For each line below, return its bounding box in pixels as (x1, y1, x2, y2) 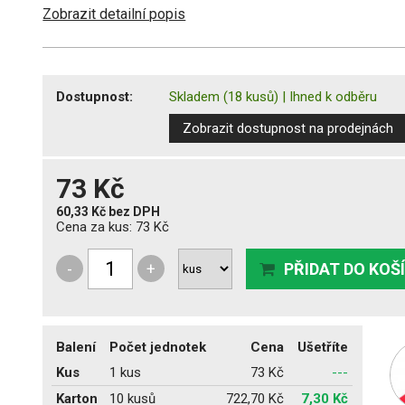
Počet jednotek (109, 338, 207, 355)
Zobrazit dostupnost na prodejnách (183, 119, 394, 137)
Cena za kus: (56, 218, 137, 235)
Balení (56, 338, 97, 355)
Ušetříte (297, 338, 349, 355)
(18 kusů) (223, 88, 279, 105)
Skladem (169, 88, 221, 105)
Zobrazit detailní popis (42, 5, 186, 23)
